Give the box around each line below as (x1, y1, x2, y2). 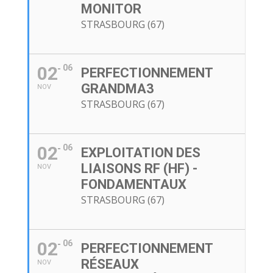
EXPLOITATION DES (80, 145, 200, 161)
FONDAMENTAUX (80, 177, 186, 193)
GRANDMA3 (80, 81, 154, 97)
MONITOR (80, 1, 141, 17)
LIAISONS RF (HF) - (80, 161, 197, 177)
